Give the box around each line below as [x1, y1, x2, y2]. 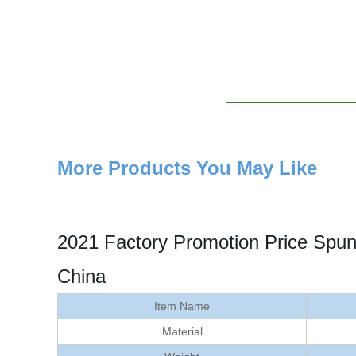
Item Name [154, 300, 210, 312]
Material [161, 325, 203, 338]
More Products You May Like [57, 157, 317, 179]
